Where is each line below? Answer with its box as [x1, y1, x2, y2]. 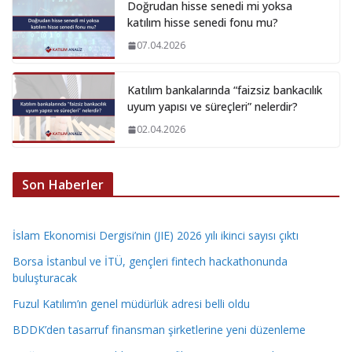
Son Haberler [22, 176, 104, 194]
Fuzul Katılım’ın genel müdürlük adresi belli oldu [13, 296, 250, 312]
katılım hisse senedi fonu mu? [127, 15, 278, 31]
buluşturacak [13, 270, 77, 286]
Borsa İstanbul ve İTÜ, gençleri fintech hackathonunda [13, 254, 288, 269]
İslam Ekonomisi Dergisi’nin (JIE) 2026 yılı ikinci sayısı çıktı [13, 228, 299, 244]
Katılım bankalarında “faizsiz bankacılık [127, 82, 322, 98]
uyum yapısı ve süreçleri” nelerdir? [127, 99, 298, 115]
